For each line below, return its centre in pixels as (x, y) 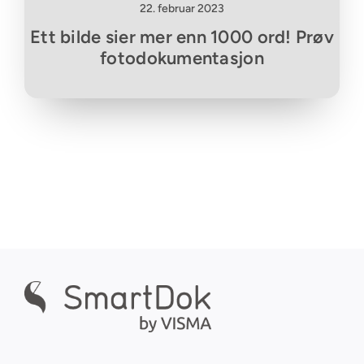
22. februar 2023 (182, 9)
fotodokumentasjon (182, 58)
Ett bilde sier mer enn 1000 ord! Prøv (182, 37)
